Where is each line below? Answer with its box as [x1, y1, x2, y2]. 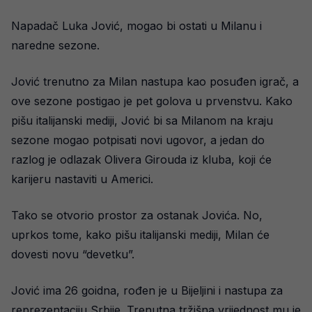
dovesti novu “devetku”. [11, 247, 134, 261]
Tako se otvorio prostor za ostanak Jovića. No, [11, 208, 263, 222]
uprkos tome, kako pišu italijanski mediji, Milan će [11, 228, 270, 242]
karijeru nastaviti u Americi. [11, 172, 153, 186]
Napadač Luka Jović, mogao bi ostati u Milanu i [11, 19, 262, 33]
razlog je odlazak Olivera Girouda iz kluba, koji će [11, 153, 272, 166]
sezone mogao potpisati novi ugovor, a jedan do [11, 133, 265, 147]
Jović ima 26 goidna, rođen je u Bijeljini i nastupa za [11, 283, 283, 297]
